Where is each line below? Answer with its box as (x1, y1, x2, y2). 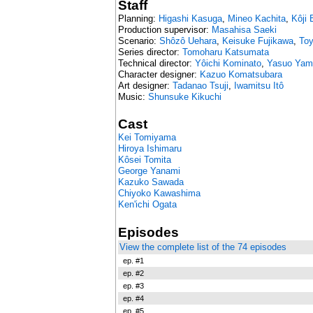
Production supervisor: (117, 24, 212, 35)
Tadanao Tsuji (172, 80, 228, 91)
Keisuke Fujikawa (221, 35, 293, 46)
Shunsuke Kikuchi (147, 91, 221, 102)
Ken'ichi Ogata (117, 199, 177, 210)
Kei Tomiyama (117, 132, 176, 143)
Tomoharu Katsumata (182, 46, 269, 57)
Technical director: (117, 57, 195, 68)
